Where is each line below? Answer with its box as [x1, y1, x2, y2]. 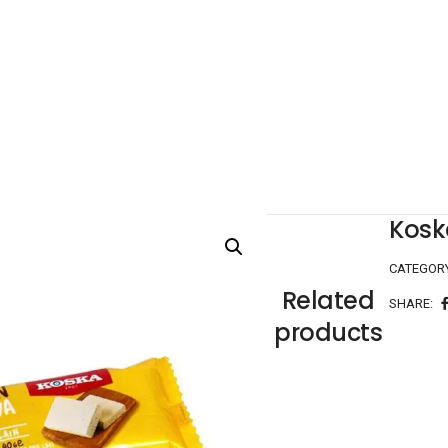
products [274, 316, 383, 349]
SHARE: [389, 296, 434, 311]
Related [281, 284, 375, 317]
